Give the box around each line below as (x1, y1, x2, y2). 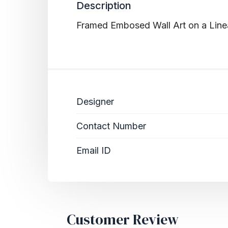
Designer (76, 96, 114, 107)
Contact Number (76, 120, 146, 131)
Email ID (76, 145, 111, 156)
